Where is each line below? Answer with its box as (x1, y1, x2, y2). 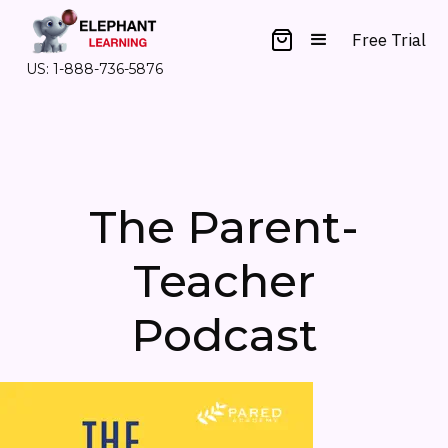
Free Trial (352, 28, 426, 51)
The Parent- (89, 199, 359, 254)
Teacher (132, 253, 316, 308)
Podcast (130, 307, 318, 362)
